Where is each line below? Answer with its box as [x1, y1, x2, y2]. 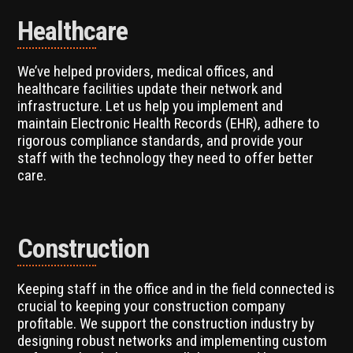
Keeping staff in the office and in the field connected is [17, 279, 336, 298]
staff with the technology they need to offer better [17, 148, 314, 167]
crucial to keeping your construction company [17, 296, 286, 315]
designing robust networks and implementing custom [17, 331, 328, 350]
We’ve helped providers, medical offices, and [17, 61, 274, 80]
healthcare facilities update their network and [17, 79, 283, 98]
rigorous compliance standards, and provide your [17, 131, 304, 150]
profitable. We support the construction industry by [17, 314, 315, 333]
